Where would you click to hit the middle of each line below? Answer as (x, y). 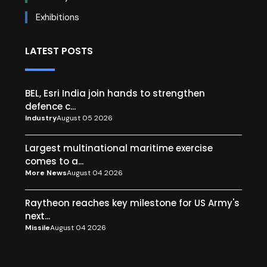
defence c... (50, 107)
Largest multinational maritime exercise (119, 148)
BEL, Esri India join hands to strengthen (115, 94)
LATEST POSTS (59, 51)
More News (46, 173)
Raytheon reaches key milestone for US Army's (132, 203)
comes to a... (54, 162)
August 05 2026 (85, 118)
